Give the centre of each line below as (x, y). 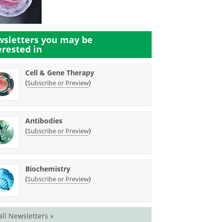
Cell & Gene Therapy (60, 73)
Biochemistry (48, 169)
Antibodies (44, 121)
